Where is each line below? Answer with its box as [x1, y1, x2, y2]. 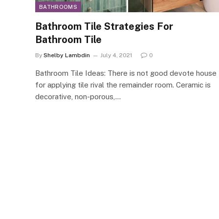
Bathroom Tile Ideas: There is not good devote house [35, 68, 217, 77]
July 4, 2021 [100, 51, 132, 59]
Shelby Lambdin [44, 51, 90, 59]
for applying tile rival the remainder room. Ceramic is [35, 80, 211, 89]
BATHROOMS [39, 3, 77, 10]
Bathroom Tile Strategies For [35, 20, 173, 32]
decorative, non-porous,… [35, 92, 121, 101]
